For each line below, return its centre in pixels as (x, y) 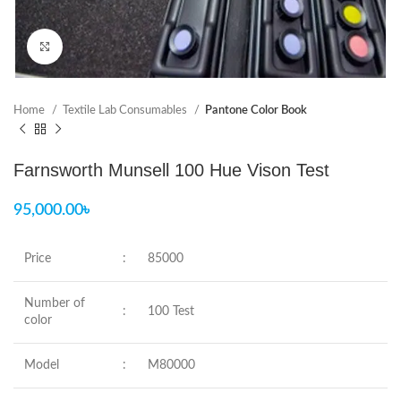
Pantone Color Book (256, 110)
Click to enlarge (102, 46)
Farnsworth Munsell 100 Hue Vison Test (171, 170)
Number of (55, 303)
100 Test (171, 311)
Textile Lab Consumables (126, 110)
